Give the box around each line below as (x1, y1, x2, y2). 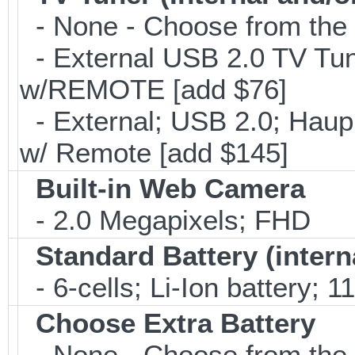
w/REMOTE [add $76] (20, 74, 287, 105)
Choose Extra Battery (36, 307, 315, 338)
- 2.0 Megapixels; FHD (20, 204, 311, 235)
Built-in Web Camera (36, 173, 305, 204)
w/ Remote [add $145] (20, 137, 288, 168)
